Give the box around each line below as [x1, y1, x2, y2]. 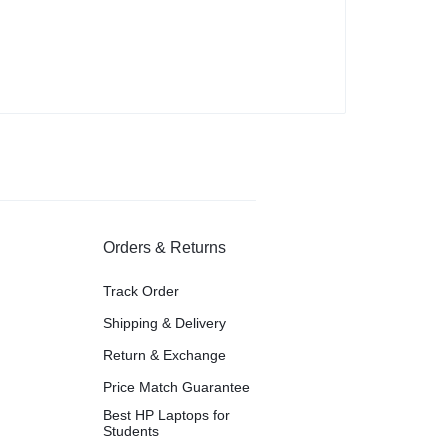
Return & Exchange [103, 347, 227, 364]
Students [103, 423, 160, 440]
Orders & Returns [103, 239, 227, 257]
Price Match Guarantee [103, 379, 251, 396]
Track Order [103, 283, 180, 300]
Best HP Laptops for [103, 407, 231, 424]
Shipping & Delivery [103, 315, 227, 332]
